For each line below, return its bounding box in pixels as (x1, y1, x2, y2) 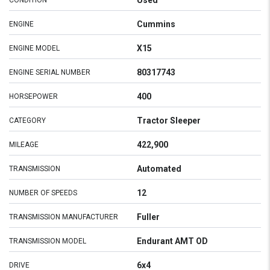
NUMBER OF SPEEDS (9, 189, 77, 197)
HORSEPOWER (9, 92, 58, 101)
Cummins (137, 19, 175, 29)
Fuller (137, 212, 160, 222)
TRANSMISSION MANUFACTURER (9, 213, 118, 221)
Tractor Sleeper (137, 116, 201, 125)
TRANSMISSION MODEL (9, 237, 86, 245)
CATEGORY (9, 116, 46, 125)
